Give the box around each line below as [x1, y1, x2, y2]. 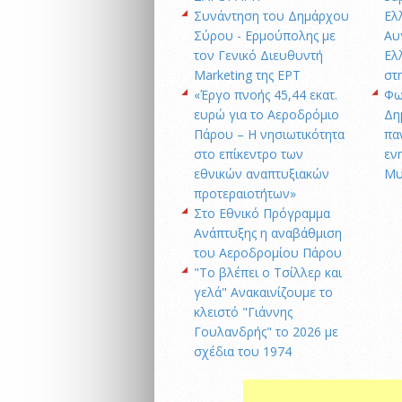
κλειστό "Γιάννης [194, 303, 293, 321]
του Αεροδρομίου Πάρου [194, 244, 342, 262]
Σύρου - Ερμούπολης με [194, 27, 336, 45]
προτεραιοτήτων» [194, 185, 296, 203]
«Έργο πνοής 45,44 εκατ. [194, 86, 337, 104]
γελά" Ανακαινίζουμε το [194, 284, 333, 301]
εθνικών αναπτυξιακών [194, 165, 329, 183]
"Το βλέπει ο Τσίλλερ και [194, 264, 342, 282]
